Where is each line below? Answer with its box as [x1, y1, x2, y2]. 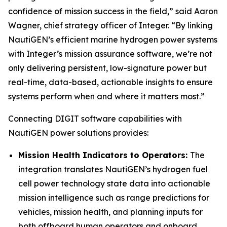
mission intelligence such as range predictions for [18, 193, 209, 203]
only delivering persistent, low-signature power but [8, 63, 207, 73]
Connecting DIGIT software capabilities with [8, 113, 182, 124]
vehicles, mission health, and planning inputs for [18, 207, 203, 217]
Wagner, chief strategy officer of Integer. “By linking [8, 20, 213, 31]
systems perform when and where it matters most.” [8, 91, 205, 102]
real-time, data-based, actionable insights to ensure [8, 77, 213, 88]
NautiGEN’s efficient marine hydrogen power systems [8, 34, 217, 45]
